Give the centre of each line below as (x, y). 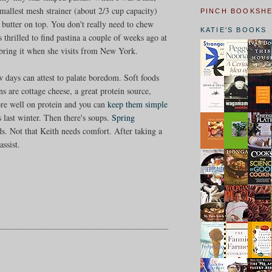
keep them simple (138, 104)
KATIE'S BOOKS (233, 30)
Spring (124, 117)
